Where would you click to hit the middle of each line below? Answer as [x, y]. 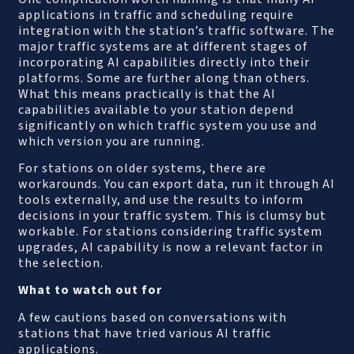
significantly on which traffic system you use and [168, 125]
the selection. [61, 263]
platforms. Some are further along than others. [164, 78]
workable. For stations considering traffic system [171, 231]
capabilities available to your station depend [156, 109]
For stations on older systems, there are [143, 168]
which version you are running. [112, 141]
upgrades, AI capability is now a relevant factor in [171, 247]
